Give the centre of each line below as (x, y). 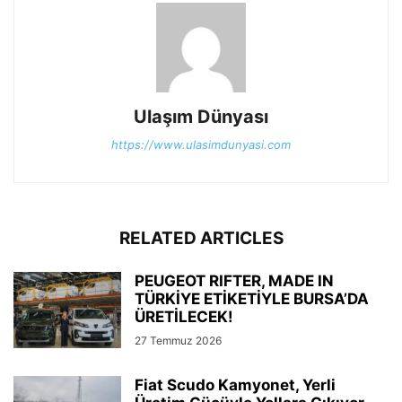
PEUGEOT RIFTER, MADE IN (234, 281)
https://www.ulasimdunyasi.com (201, 145)
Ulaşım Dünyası (201, 117)
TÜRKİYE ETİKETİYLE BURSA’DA (252, 299)
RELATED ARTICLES (201, 239)
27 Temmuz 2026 (178, 341)
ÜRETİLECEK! (184, 317)
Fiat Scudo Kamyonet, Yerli (235, 385)
